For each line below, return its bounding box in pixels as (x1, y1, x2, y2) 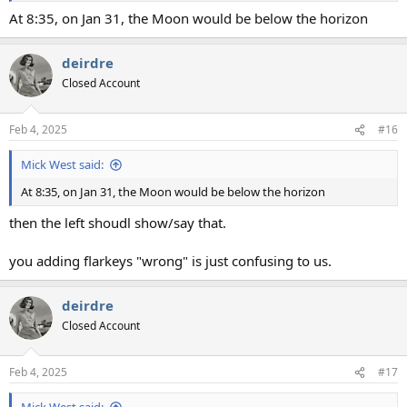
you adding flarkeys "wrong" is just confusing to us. (9, 251, 332, 270)
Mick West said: (21, 156, 104, 174)
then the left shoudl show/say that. (9, 213, 226, 232)
